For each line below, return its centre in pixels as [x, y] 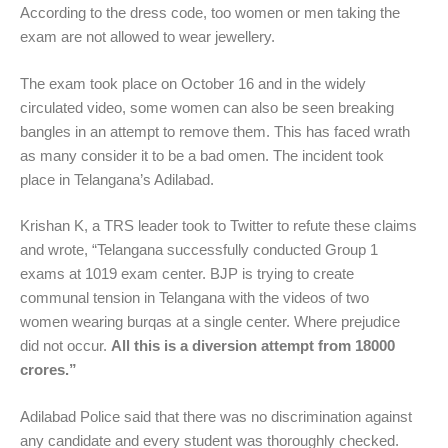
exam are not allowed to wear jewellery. [147, 37]
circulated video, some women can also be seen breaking [207, 107]
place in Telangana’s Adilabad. [117, 179]
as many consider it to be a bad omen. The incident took [202, 155]
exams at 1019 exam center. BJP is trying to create [187, 274]
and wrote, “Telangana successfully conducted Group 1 [199, 250]
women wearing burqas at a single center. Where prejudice [210, 322]
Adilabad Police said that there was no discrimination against [216, 416]
